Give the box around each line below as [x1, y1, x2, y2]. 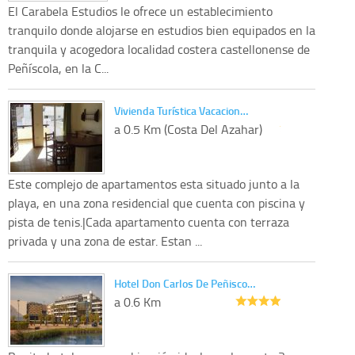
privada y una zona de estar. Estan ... [8, 231, 202, 250]
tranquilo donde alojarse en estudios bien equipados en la [8, 21, 315, 39]
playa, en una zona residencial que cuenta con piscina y [8, 193, 305, 212]
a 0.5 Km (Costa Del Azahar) [114, 120, 262, 138]
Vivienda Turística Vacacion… [114, 102, 248, 118]
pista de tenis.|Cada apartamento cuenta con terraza [8, 212, 289, 231]
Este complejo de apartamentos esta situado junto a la [8, 174, 300, 193]
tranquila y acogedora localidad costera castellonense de [8, 40, 310, 58]
